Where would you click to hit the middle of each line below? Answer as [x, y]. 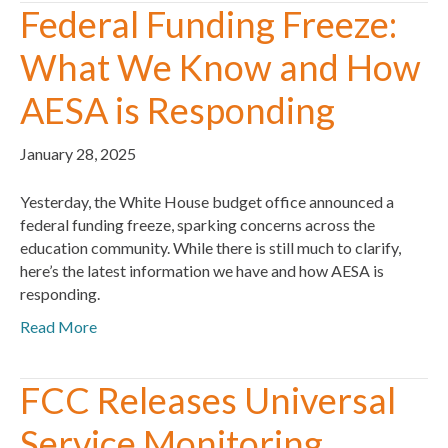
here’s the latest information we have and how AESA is [202, 270]
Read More [58, 326]
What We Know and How [220, 66]
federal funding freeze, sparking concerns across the [197, 224]
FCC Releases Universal [208, 399]
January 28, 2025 [78, 153]
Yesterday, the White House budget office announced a [207, 201]
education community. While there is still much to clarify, [210, 247]
